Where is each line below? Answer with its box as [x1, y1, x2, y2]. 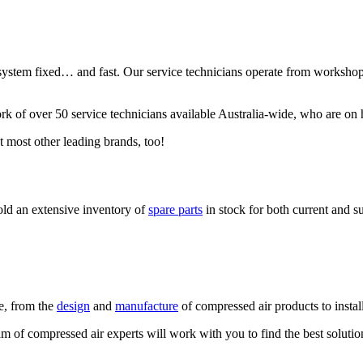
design [57, 299, 90, 314]
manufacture [115, 299, 178, 314]
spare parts [148, 203, 203, 217]
